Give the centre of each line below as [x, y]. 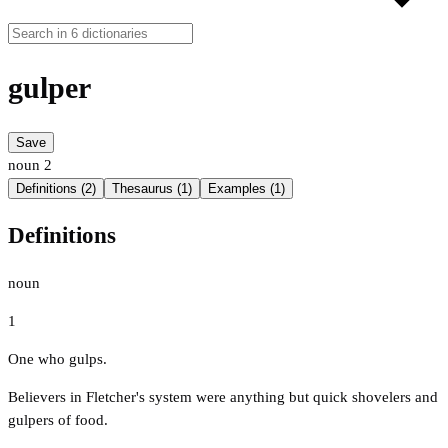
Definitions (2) [56, 189]
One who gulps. [57, 358]
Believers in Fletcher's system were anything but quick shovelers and [223, 396]
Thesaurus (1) [152, 189]
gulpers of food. [58, 419]
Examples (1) [246, 189]
